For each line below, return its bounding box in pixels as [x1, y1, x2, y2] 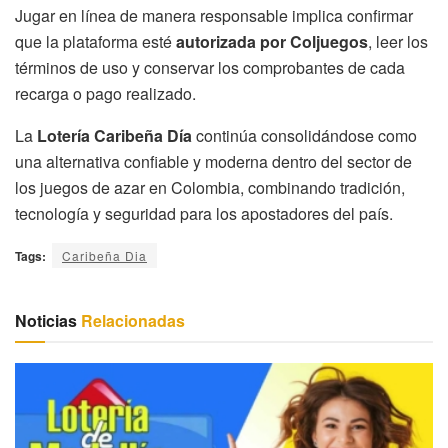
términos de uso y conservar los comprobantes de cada [15, 55, 405, 79]
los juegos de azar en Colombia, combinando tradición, [15, 175, 405, 199]
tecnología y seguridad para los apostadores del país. [15, 201, 393, 225]
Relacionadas [77, 308, 185, 332]
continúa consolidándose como [192, 123, 417, 147]
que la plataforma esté [15, 29, 176, 53]
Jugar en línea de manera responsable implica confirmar [15, 3, 413, 27]
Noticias [15, 308, 77, 332]
